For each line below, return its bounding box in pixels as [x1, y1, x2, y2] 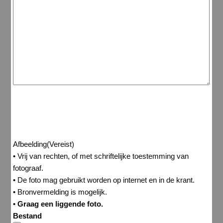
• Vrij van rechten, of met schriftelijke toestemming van [13, 151, 189, 160]
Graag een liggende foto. [17, 199, 104, 208]
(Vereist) [47, 139, 75, 148]
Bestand [13, 211, 42, 220]
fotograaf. [13, 163, 46, 172]
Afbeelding [13, 139, 47, 148]
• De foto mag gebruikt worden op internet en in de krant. [13, 175, 197, 184]
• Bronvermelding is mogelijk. [13, 187, 110, 196]
